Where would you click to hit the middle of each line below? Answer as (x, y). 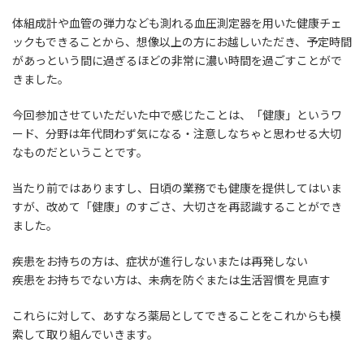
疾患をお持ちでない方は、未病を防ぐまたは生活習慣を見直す (171, 280)
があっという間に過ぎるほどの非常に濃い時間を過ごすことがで (177, 61)
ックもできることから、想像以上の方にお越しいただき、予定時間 (182, 42)
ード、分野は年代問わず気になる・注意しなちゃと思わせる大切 (177, 134)
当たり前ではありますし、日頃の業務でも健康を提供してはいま (177, 188)
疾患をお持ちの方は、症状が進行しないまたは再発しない (160, 262)
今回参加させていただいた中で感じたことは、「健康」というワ (177, 115)
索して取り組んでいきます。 (85, 335)
